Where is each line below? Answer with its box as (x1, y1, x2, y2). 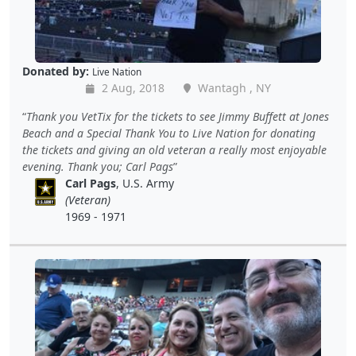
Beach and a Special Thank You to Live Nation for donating (22, 126, 315, 141)
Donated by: (22, 64, 89, 79)
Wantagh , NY (194, 80, 271, 96)
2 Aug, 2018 (98, 80, 164, 96)
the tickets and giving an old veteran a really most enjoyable (22, 142, 327, 158)
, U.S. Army (116, 176, 175, 192)
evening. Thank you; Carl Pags (22, 159, 173, 175)
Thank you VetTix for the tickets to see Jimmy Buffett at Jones (26, 109, 329, 125)
